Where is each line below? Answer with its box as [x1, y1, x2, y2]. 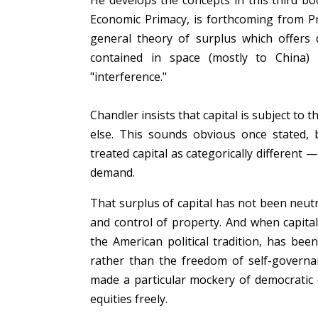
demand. [90, 165, 141, 180]
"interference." [90, 69, 170, 84]
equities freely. [90, 291, 170, 307]
